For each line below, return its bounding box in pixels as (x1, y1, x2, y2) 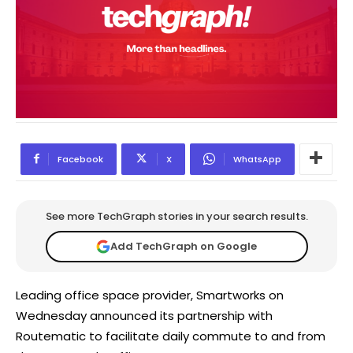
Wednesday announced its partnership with (16, 307, 273, 324)
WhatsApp (233, 152, 281, 165)
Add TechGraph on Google (110, 239, 257, 255)
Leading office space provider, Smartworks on (16, 286, 284, 303)
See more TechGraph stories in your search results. (45, 208, 308, 224)
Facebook (58, 152, 103, 165)
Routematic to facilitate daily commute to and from (16, 327, 325, 344)
